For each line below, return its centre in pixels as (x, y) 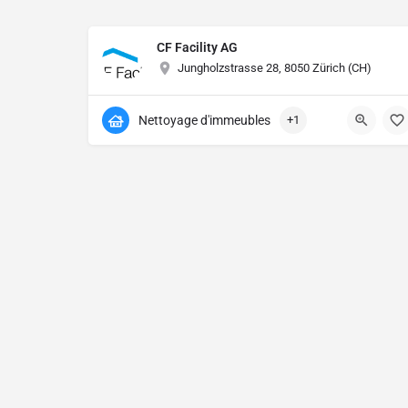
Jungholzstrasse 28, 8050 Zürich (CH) (275, 68)
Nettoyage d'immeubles (204, 121)
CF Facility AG (197, 48)
